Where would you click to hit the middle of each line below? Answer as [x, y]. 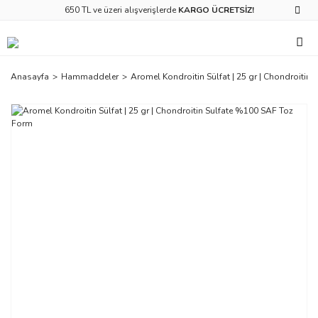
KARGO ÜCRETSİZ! [216, 10]
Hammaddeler [90, 77]
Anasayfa [30, 77]
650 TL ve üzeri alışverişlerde [121, 10]
